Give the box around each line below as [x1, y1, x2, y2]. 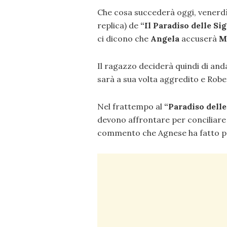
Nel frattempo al [97, 101, 164, 112]
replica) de [97, 20, 138, 31]
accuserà [179, 33, 219, 44]
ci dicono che [97, 33, 150, 44]
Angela [150, 33, 179, 44]
